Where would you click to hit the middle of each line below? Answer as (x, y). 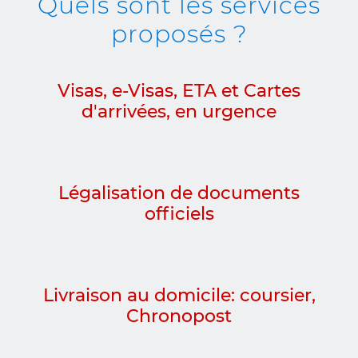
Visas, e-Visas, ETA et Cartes (179, 91)
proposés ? (179, 34)
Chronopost (179, 316)
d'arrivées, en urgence (179, 112)
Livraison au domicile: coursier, (179, 296)
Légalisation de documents (179, 193)
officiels (179, 214)
